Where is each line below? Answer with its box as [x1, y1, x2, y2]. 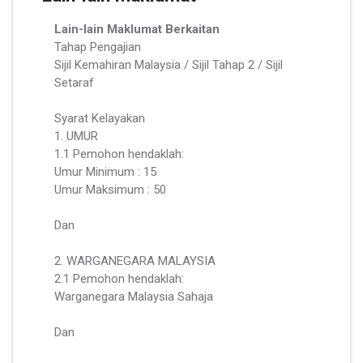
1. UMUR [54, 128, 98, 143]
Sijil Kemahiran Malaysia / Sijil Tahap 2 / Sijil [54, 57, 283, 72]
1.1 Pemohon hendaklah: [54, 146, 184, 161]
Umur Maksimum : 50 [54, 181, 166, 197]
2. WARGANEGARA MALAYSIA [54, 253, 216, 268]
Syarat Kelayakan [54, 110, 145, 126]
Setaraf [54, 75, 94, 90]
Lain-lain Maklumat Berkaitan [54, 21, 220, 36]
